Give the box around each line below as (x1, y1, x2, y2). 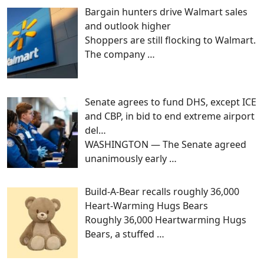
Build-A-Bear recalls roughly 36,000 (85, 185, 239, 199)
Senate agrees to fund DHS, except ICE (85, 95, 256, 108)
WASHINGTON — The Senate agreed (85, 137, 246, 151)
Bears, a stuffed (85, 227, 157, 241)
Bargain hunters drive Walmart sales (85, 5, 247, 18)
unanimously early (85, 151, 169, 165)
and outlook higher (85, 19, 171, 32)
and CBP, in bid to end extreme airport (85, 109, 255, 123)
